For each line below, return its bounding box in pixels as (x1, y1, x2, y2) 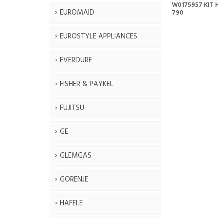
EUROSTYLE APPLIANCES (60, 30, 137, 42)
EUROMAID (60, 6, 94, 18)
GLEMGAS (60, 149, 91, 162)
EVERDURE (60, 54, 92, 66)
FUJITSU (60, 102, 84, 114)
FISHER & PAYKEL (60, 78, 113, 90)
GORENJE (60, 173, 88, 185)
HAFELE (60, 197, 83, 209)
